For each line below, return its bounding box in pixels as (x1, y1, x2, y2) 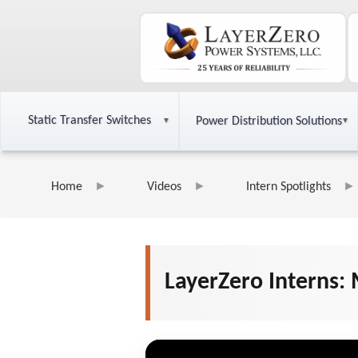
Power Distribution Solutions (195, 115, 342, 128)
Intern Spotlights (246, 181, 331, 194)
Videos (147, 181, 181, 194)
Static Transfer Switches (28, 114, 151, 127)
